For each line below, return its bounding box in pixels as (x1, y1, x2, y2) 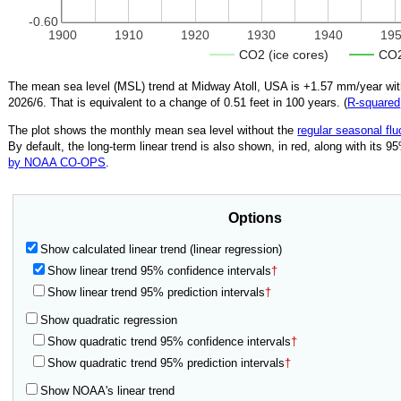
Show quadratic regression (40, 313, 178, 328)
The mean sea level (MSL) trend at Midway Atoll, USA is (8, 79, 304, 93)
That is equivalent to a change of (47, 95, 225, 109)
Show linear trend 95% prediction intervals (47, 285, 266, 299)
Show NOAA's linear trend (40, 384, 175, 398)
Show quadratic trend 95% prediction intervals (47, 356, 286, 371)
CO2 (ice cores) (239, 47, 329, 62)
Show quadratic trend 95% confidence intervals (47, 335, 292, 349)
